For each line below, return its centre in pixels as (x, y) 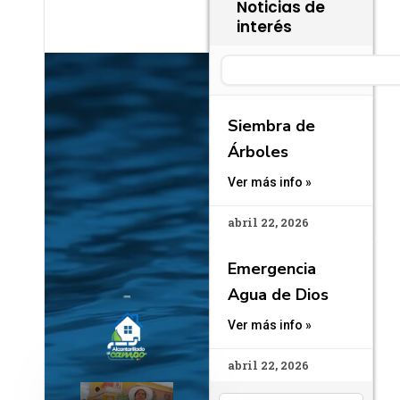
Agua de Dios (278, 294)
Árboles (258, 151)
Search (241, 62)
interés (264, 26)
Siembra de (271, 125)
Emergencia (272, 268)
